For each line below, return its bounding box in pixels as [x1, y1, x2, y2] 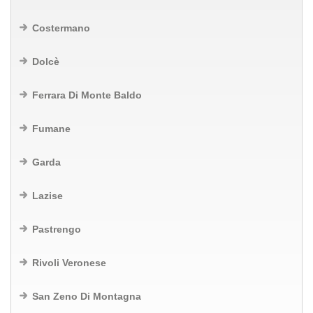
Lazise [32, 190, 63, 201]
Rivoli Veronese [32, 257, 106, 268]
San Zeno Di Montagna [32, 291, 141, 302]
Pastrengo [32, 224, 81, 235]
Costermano [32, 22, 90, 34]
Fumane [32, 123, 71, 134]
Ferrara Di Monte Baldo [32, 89, 142, 101]
